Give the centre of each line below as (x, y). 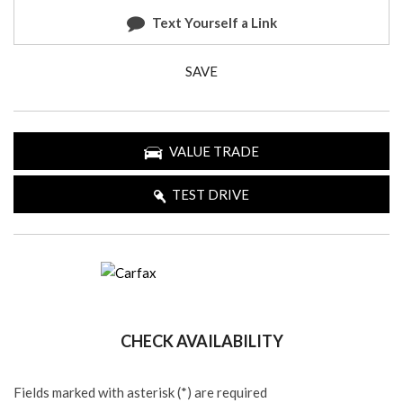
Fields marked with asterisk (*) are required (140, 392)
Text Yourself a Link (214, 22)
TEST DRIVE (210, 194)
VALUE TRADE (214, 151)
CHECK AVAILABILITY (201, 341)
